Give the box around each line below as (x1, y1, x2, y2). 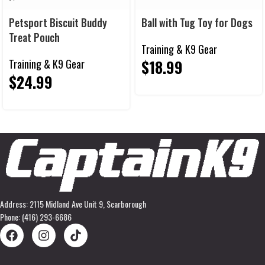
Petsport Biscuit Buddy (9, 15, 107, 31)
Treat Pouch (9, 30, 60, 46)
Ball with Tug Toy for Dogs (141, 15, 253, 31)
